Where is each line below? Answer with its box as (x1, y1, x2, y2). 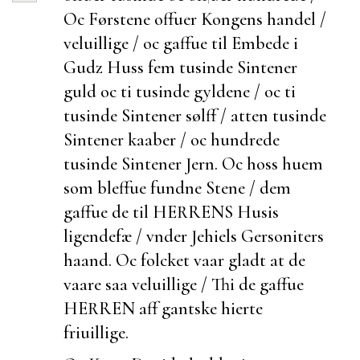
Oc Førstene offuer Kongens (63, 7, 267, 30)
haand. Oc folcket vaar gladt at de (63, 248, 305, 271)
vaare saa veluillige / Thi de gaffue (63, 272, 304, 295)
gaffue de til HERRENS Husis (63, 200, 279, 223)
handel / (267, 7, 326, 30)
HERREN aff (63, 297, 162, 319)
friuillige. (63, 321, 129, 343)
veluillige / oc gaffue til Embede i (63, 31, 298, 54)
